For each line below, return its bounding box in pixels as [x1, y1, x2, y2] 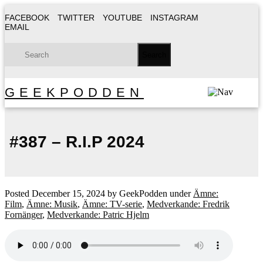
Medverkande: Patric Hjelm [47, 209, 149, 220]
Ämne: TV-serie [82, 198, 142, 209]
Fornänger [5, 209, 42, 220]
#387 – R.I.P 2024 [5, 132, 144, 151]
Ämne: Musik [26, 198, 77, 209]
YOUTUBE [103, 13, 142, 22]
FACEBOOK [5, 13, 49, 22]
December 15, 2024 [32, 188, 105, 198]
